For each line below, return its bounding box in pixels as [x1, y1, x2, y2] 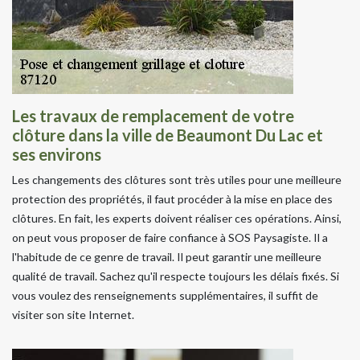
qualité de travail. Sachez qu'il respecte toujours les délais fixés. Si [12, 268, 339, 283]
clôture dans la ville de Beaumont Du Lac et [12, 125, 323, 145]
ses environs [12, 144, 101, 164]
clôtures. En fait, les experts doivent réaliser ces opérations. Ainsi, [12, 211, 342, 225]
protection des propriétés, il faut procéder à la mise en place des [12, 191, 333, 206]
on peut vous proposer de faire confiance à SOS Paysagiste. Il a [12, 230, 328, 244]
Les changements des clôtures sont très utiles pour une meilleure [12, 172, 342, 186]
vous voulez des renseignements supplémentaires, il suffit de [12, 288, 318, 302]
